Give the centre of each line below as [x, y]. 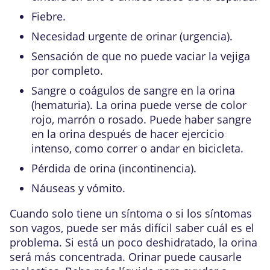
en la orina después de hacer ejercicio [128, 133]
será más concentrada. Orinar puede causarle [126, 256]
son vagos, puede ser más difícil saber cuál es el [132, 228]
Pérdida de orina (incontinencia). [114, 168]
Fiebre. [49, 16]
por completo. [67, 70]
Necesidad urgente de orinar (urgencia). [132, 36]
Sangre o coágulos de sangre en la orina [133, 90]
